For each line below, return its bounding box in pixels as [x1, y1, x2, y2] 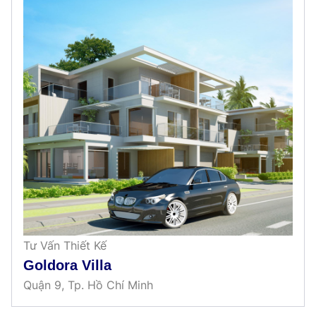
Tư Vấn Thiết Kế [23, 238, 107, 253]
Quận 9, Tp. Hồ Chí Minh [23, 277, 153, 292]
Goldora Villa [23, 257, 111, 273]
